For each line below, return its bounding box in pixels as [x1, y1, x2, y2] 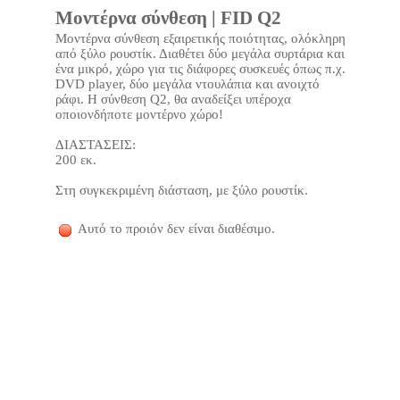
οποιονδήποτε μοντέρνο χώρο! [54, 107, 223, 121]
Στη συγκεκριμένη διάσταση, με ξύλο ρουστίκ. [54, 183, 308, 197]
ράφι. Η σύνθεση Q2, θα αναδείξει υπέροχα [54, 92, 291, 106]
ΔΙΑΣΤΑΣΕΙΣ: [54, 137, 136, 152]
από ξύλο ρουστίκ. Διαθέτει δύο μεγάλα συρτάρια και [54, 46, 345, 61]
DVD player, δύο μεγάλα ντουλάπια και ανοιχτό [54, 77, 320, 91]
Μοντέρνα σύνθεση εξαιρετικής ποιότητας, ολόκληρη [54, 31, 346, 46]
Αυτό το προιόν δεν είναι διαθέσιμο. [74, 221, 275, 237]
